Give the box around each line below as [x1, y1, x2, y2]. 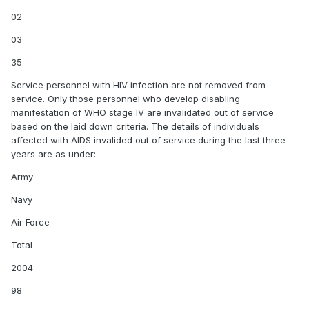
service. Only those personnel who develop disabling [11, 92, 240, 104]
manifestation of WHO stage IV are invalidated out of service [11, 106, 274, 118]
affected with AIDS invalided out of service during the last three [11, 134, 286, 146]
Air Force [11, 216, 50, 228]
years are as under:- [11, 148, 100, 159]
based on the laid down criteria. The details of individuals [11, 120, 259, 132]
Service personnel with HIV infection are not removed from [11, 79, 266, 90]
